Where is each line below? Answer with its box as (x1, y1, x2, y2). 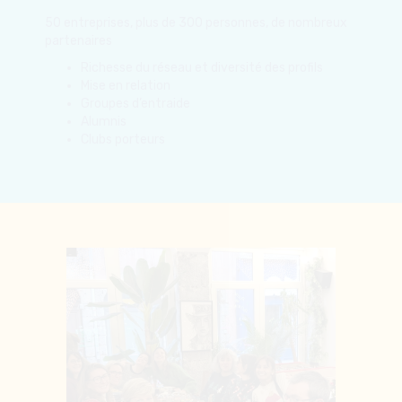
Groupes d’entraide (81, 12, 190, 28)
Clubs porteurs (81, 48, 165, 64)
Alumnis (81, 30, 127, 46)
